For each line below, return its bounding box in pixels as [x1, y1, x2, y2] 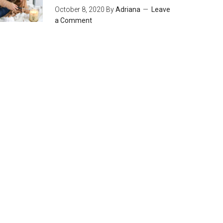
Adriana [115, 5, 140, 13]
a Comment [55, 16, 92, 24]
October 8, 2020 [55, 5, 105, 13]
